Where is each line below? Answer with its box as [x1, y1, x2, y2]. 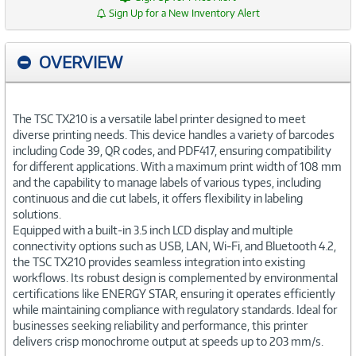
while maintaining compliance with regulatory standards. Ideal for [13, 302, 337, 316]
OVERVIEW [39, 51, 122, 72]
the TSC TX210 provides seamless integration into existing [13, 254, 305, 269]
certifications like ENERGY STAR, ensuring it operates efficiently [13, 286, 335, 300]
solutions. [13, 207, 61, 221]
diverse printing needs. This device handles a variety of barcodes [13, 127, 335, 141]
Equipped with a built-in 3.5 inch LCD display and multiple [13, 222, 293, 237]
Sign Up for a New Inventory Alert [108, 6, 260, 19]
